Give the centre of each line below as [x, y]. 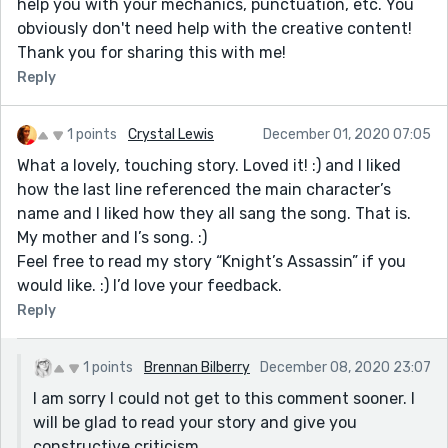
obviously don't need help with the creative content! [214, 28]
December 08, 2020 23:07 [345, 367]
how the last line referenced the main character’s [204, 189]
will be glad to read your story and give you [195, 422]
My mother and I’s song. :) [112, 237]
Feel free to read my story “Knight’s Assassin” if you [211, 261]
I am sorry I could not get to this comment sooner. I [224, 398]
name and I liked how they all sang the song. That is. [214, 213]
